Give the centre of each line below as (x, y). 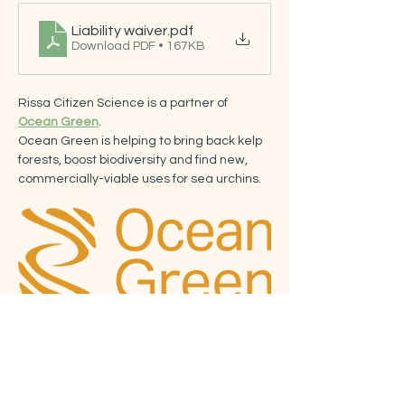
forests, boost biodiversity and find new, (134, 160)
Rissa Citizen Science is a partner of (124, 103)
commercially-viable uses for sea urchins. (140, 179)
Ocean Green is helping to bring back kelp (141, 141)
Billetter (54, 364)
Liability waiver (119, 31)
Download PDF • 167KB (138, 46)
